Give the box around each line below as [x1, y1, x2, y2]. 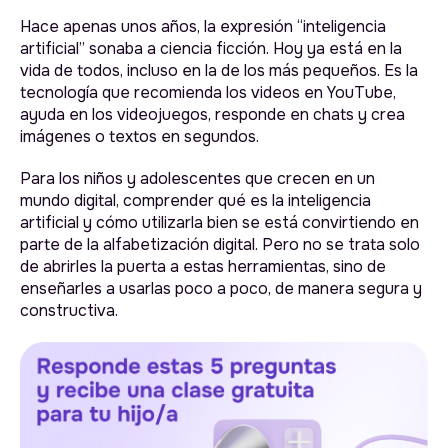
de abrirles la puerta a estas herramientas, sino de [20, 256, 386, 278]
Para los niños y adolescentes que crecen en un [20, 168, 375, 190]
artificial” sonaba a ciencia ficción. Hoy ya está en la [20, 38, 402, 60]
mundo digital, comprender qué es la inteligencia [20, 190, 371, 212]
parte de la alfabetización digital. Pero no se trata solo [20, 234, 420, 256]
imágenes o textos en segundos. [20, 126, 259, 148]
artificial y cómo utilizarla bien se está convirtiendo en [20, 212, 419, 234]
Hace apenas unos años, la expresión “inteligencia [20, 16, 386, 38]
